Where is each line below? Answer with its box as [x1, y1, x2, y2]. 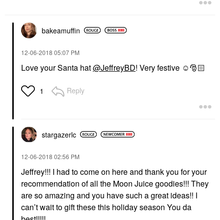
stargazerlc [42, 129, 76, 139]
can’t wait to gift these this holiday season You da [21, 201, 192, 213]
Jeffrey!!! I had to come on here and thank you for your [21, 165, 207, 177]
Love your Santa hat [21, 61, 93, 73]
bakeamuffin [42, 25, 80, 35]
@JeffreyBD [93, 61, 136, 73]
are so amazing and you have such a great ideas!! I [21, 189, 197, 201]
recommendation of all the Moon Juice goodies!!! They [21, 177, 209, 189]
